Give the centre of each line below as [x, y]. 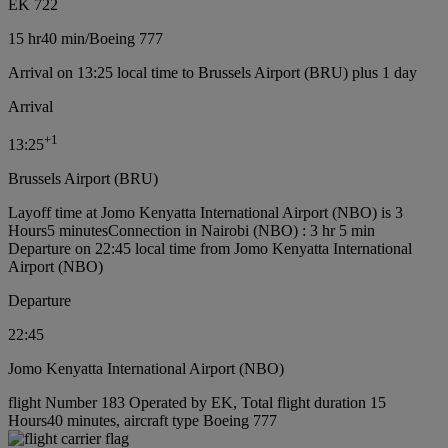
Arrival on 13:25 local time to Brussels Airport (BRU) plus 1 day [212, 72]
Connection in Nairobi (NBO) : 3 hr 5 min [241, 231]
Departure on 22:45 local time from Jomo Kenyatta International [210, 249]
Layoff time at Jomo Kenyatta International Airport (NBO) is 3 [205, 213]
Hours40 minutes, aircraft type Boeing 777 [142, 421]
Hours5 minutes [58, 231]
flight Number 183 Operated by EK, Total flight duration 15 [197, 403]
